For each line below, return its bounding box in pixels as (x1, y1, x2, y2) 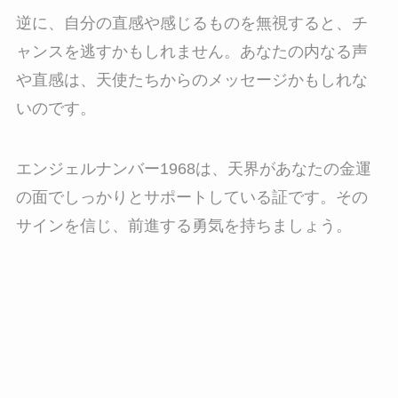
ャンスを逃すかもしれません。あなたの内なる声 (15, 43, 368, 61)
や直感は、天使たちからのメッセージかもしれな (15, 71, 368, 90)
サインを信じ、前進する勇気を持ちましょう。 (15, 217, 352, 235)
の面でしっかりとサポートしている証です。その (15, 188, 368, 207)
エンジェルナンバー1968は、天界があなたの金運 (15, 160, 371, 179)
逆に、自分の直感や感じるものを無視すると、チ (15, 14, 368, 33)
